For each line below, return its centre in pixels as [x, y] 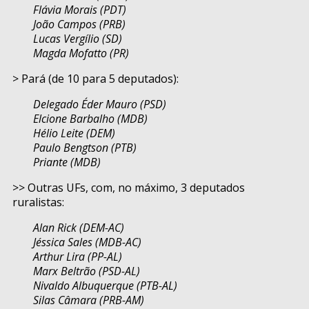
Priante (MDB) [67, 162]
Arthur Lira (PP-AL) [78, 257]
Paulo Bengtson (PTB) [85, 148]
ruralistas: [38, 202]
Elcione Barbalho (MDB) [90, 119]
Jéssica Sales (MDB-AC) [87, 242]
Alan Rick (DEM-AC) [79, 228]
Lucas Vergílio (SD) [78, 39]
